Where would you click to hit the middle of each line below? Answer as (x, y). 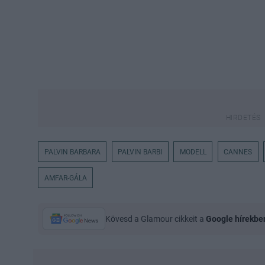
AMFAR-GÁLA (65, 178)
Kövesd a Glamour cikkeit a (156, 219)
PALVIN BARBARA (72, 152)
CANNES (238, 152)
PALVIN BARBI (140, 152)
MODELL (193, 152)
